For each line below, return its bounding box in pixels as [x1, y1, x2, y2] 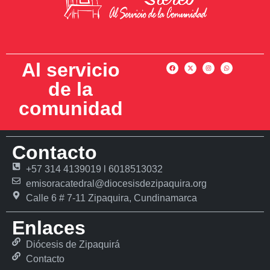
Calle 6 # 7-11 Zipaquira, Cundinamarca [25, 192, 197, 203]
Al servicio [21, 58, 120, 81]
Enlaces [12, 216, 86, 239]
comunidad [18, 97, 123, 119]
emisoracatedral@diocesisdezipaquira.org [25, 178, 207, 189]
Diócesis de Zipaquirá [25, 239, 120, 250]
